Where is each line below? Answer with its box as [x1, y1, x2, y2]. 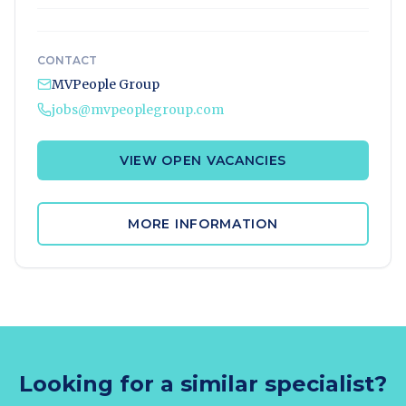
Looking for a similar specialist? [19, 371, 387, 397]
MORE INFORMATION [128, 216, 278, 232]
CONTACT [37, 53, 97, 67]
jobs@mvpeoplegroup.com [52, 101, 224, 118]
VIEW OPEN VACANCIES [119, 152, 287, 169]
